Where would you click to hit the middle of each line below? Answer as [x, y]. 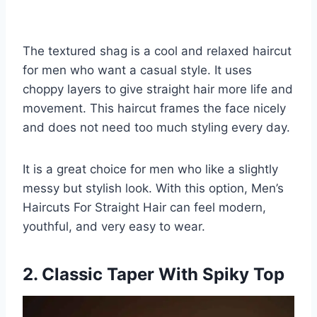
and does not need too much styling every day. [156, 127]
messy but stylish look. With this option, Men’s [153, 188]
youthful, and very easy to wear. [114, 226]
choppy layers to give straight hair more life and [158, 89]
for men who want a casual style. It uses [137, 70]
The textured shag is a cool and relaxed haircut [157, 51]
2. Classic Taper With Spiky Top [154, 274]
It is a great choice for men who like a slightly [150, 169]
